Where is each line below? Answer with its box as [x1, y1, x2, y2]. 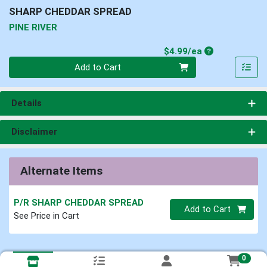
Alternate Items [20, 164, 103, 178]
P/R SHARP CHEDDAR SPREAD [13, 197, 144, 209]
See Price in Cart [13, 210, 79, 222]
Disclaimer [11, 126, 57, 138]
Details [11, 98, 42, 109]
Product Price [204, 45, 265, 57]
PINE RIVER [9, 21, 57, 33]
